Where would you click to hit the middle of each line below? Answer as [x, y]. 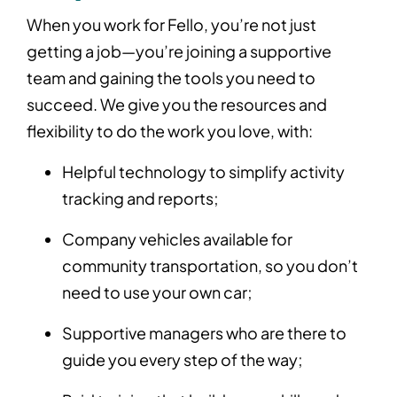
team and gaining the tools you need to [171, 78]
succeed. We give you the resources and [177, 105]
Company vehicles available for [177, 239]
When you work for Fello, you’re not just [171, 25]
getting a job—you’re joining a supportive [179, 51]
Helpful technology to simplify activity [203, 172]
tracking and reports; [142, 198]
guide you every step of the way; [184, 360]
